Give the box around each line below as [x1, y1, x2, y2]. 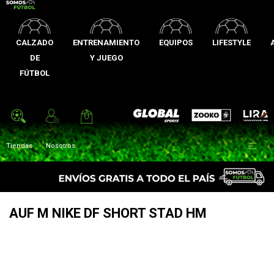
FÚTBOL [20, 68, 50, 78]
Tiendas [6, 142, 32, 150]
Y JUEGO [89, 53, 123, 62]
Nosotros [46, 142, 75, 150]
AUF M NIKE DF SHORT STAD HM [9, 206, 207, 221]
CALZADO [16, 38, 53, 47]
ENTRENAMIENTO [73, 38, 139, 47]
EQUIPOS [159, 38, 193, 47]
